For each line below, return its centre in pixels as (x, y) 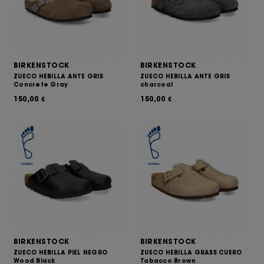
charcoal (156, 85)
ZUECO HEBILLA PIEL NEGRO (60, 253)
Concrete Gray (41, 85)
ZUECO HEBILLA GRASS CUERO (191, 253)
